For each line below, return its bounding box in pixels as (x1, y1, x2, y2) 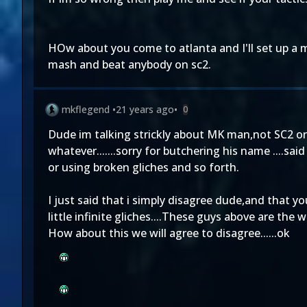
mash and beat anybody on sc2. (48, 57, 211, 72)
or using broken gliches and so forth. (48, 160, 239, 175)
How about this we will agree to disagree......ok (48, 225, 290, 241)
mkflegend (62, 103, 110, 116)
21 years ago (116, 103, 174, 116)
